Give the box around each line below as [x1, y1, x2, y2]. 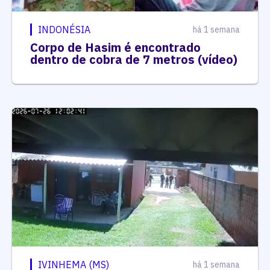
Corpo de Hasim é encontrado [30, 39, 201, 56]
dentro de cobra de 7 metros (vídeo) [30, 51, 237, 68]
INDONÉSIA [38, 24, 90, 36]
